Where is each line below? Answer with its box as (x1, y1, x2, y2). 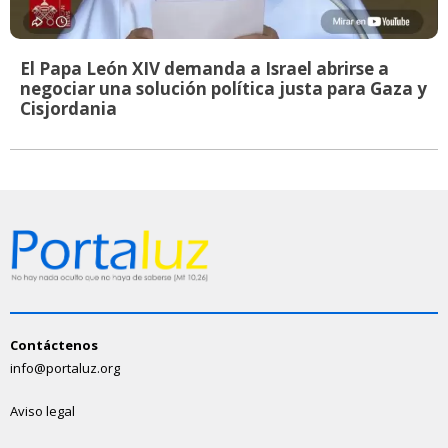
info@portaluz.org (10, 359, 120, 378)
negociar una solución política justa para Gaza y (20, 77, 427, 101)
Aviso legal (10, 402, 75, 421)
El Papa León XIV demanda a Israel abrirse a (20, 57, 389, 81)
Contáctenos (10, 336, 98, 355)
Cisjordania (20, 97, 117, 121)
